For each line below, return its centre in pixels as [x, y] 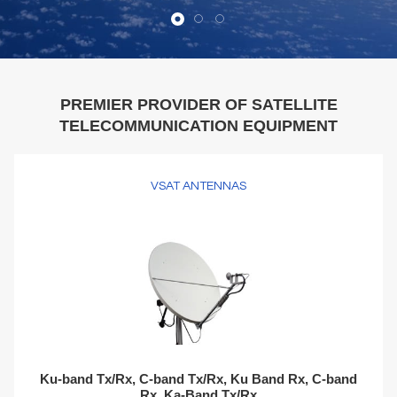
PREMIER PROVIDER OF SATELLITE [198, 105]
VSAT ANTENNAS [198, 186]
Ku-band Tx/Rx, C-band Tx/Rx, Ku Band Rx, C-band [198, 379]
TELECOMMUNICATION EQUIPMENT [198, 126]
